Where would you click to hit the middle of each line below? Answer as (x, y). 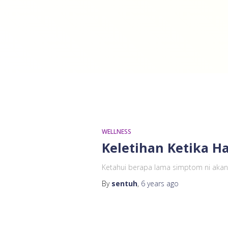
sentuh (124, 183)
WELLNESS (116, 132)
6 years (152, 183)
